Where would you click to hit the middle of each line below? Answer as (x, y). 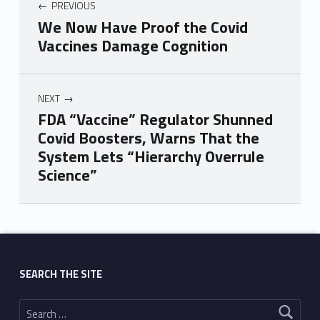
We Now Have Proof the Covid (142, 27)
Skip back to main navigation (44, 206)
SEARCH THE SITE (60, 275)
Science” (67, 175)
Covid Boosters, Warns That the (148, 138)
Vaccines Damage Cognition (132, 45)
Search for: (26, 300)
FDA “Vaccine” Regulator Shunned (155, 120)
